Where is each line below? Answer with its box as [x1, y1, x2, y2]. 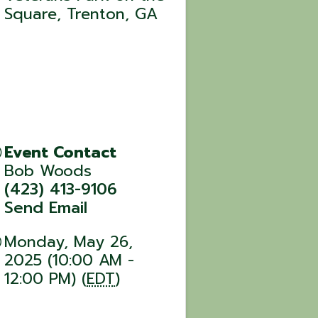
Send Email [4, 195, 88, 219]
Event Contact [4, 140, 117, 164]
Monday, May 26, [4, 229, 133, 253]
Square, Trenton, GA [4, 1, 158, 26]
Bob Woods [4, 158, 92, 182]
